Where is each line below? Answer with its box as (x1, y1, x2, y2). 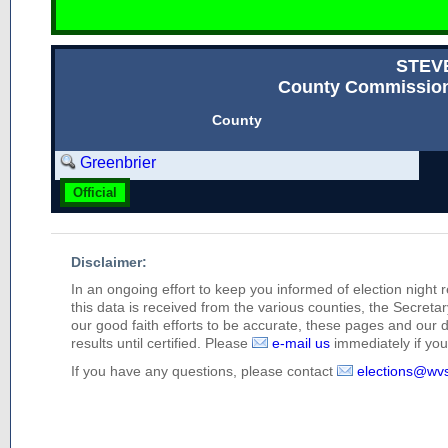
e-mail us (272, 335, 330, 351)
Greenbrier (80, 154, 156, 171)
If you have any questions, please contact (71, 363, 337, 379)
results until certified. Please (71, 335, 252, 351)
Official (73, 185, 117, 200)
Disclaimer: (71, 254, 147, 270)
